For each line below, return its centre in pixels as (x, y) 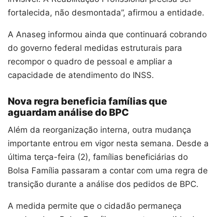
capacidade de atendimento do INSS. (81, 75)
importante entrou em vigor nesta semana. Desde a (108, 144)
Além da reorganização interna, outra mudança (100, 130)
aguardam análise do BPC (68, 113)
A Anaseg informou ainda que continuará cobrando (107, 34)
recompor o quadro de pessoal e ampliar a (90, 61)
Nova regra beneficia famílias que (87, 101)
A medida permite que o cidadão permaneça (95, 206)
